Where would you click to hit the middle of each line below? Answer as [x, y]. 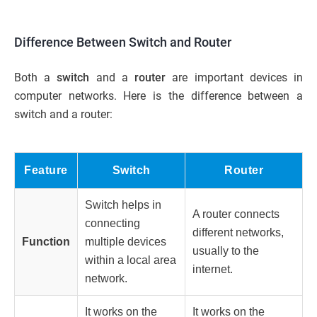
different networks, [238, 232]
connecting [113, 223]
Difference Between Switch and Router [123, 42]
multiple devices [126, 241]
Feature [46, 170]
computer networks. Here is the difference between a [158, 96]
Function [46, 241]
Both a [36, 77]
